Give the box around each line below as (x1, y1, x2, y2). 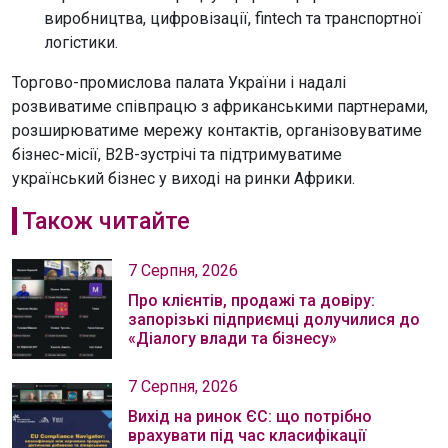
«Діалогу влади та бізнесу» (128, 329, 337, 348)
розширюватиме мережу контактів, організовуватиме (12, 121, 422, 140)
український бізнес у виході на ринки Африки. (12, 169, 355, 188)
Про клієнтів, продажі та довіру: (128, 291, 375, 310)
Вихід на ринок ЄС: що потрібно (128, 407, 372, 426)
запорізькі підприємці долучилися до (128, 310, 420, 329)
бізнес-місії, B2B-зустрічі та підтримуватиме (12, 145, 342, 164)
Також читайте (21, 207, 190, 235)
